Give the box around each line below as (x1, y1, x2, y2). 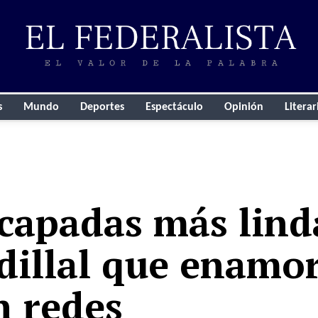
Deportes (79, 102, 124, 114)
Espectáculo (145, 102, 203, 114)
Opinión (224, 102, 263, 114)
